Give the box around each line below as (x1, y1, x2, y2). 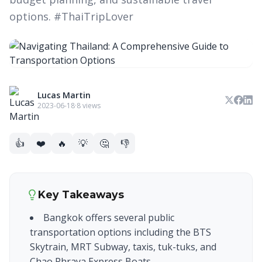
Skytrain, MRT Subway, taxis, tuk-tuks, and (30, 240, 216, 253)
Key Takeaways (38, 188, 124, 201)
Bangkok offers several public (43, 211, 174, 224)
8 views (77, 101, 101, 111)
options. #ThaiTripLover (9, 9, 133, 23)
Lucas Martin (37, 89, 91, 101)
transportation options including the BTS (30, 226, 211, 239)
